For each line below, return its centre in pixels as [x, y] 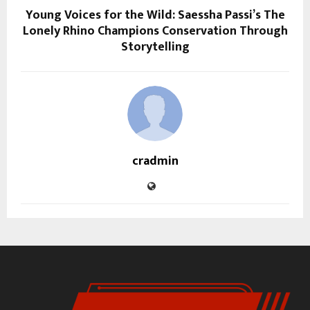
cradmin [155, 162]
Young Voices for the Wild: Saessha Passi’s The [155, 16]
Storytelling [155, 47]
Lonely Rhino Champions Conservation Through [155, 31]
